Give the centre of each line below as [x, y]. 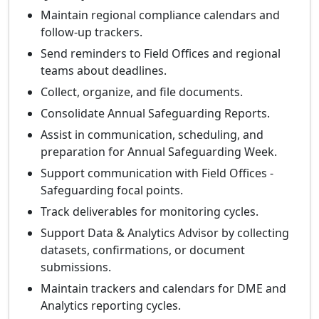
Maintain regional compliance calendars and [160, 15]
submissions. [76, 267]
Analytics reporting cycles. [111, 306]
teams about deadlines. [104, 71]
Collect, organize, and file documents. [142, 92]
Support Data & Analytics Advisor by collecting [165, 233]
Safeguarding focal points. [112, 190]
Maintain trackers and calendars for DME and [163, 289]
